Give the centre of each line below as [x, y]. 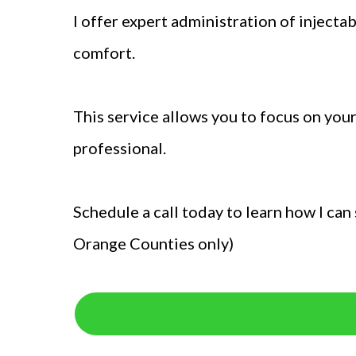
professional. [120, 148]
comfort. [106, 52]
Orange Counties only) [153, 243]
